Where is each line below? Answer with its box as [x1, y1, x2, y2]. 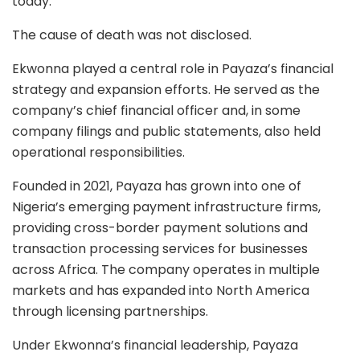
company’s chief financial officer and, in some [12, 100, 301, 120]
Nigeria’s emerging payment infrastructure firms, [12, 197, 321, 216]
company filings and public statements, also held [12, 121, 321, 141]
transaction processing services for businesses [12, 239, 308, 258]
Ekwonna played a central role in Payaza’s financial [12, 59, 333, 78]
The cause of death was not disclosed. [12, 25, 252, 44]
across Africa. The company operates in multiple [12, 260, 320, 279]
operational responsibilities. [12, 142, 185, 162]
